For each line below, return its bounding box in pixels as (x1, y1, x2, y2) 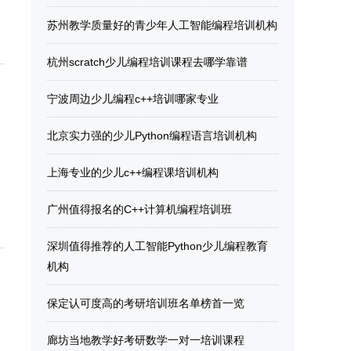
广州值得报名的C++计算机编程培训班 (47, 203, 232, 215)
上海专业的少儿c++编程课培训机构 (47, 166, 219, 179)
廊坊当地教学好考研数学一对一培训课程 (47, 334, 244, 346)
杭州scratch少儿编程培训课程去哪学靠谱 (47, 56, 248, 68)
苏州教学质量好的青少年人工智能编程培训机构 (47, 19, 277, 31)
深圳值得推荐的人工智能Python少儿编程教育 (47, 240, 268, 252)
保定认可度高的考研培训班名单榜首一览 (47, 297, 244, 309)
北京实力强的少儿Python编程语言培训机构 (47, 129, 257, 142)
